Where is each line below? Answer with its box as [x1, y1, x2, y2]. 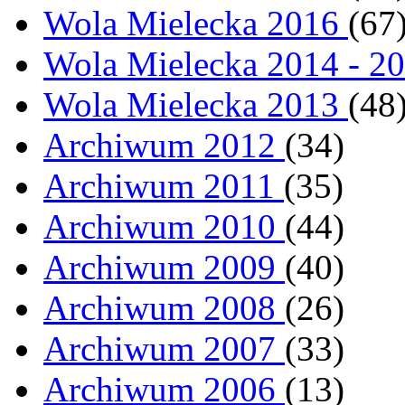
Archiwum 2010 [43, 207, 285, 247]
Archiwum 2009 [43, 248, 285, 287]
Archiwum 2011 [43, 166, 284, 206]
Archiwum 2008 [43, 288, 285, 328]
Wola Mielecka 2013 [43, 85, 348, 125]
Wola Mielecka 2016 [43, 4, 348, 43]
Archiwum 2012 [43, 126, 285, 165]
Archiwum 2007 [43, 329, 285, 369]
